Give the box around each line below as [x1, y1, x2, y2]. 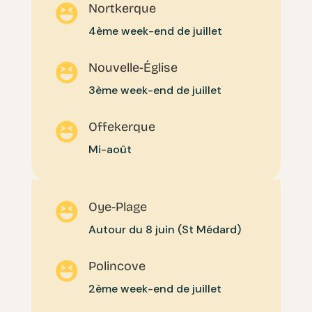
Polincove [88, 258, 146, 274]
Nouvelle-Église [88, 59, 178, 75]
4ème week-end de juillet [88, 23, 222, 38]
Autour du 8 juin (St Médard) [88, 221, 241, 237]
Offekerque [88, 118, 155, 134]
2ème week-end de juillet [88, 281, 221, 296]
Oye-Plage [88, 198, 147, 214]
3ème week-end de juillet [88, 82, 221, 97]
